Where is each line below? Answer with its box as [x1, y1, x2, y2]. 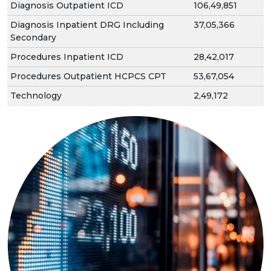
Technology [10, 90, 62, 102]
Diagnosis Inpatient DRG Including [10, 19, 164, 31]
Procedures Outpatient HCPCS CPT [10, 71, 166, 82]
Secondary [10, 32, 56, 44]
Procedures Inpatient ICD [10, 51, 123, 63]
